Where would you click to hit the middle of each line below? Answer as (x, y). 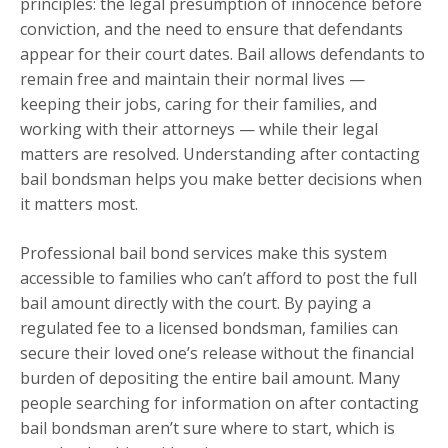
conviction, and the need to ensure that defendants (211, 29)
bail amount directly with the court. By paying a (195, 303)
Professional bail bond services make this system (203, 253)
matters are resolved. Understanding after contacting (220, 154)
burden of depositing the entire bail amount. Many (210, 378)
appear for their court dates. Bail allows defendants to (222, 54)
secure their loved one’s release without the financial (217, 353)
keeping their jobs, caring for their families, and (198, 104)
